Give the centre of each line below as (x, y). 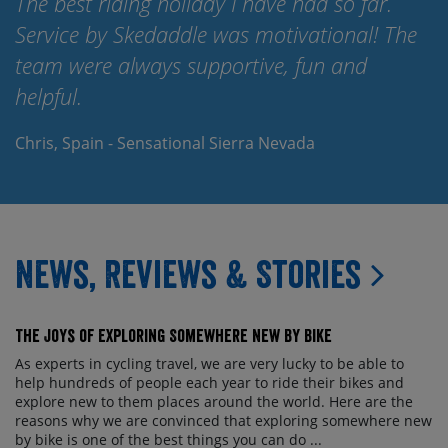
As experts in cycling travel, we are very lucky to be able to (209, 364)
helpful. (48, 96)
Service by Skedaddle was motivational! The (216, 34)
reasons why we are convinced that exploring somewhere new (223, 421)
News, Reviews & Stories (188, 274)
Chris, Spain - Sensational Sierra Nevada (165, 143)
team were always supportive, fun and (191, 65)
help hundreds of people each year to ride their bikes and (209, 383)
